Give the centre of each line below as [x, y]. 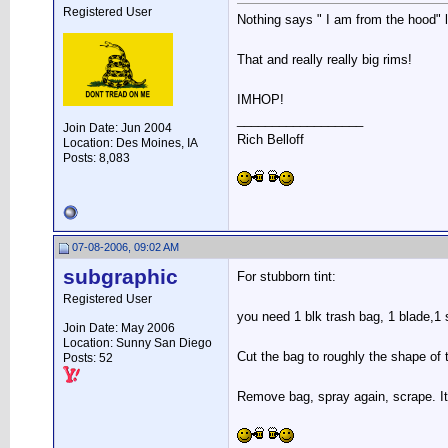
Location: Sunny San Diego [137, 343]
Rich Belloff [270, 140]
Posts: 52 [88, 358]
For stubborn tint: [286, 276]
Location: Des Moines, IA [130, 143]
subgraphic [120, 277]
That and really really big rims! [324, 60]
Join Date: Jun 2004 [117, 128]
